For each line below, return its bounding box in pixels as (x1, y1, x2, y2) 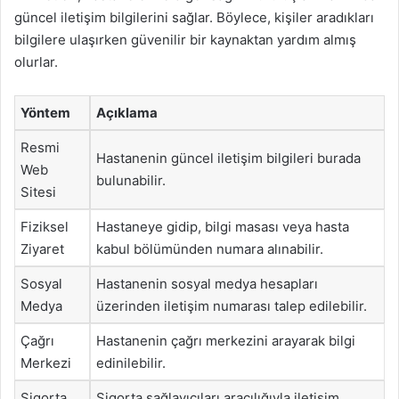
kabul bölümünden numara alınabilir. (96, 240, 323, 257)
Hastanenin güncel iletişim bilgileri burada (96, 150, 361, 167)
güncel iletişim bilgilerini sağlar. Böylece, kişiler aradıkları (14, 9, 374, 26)
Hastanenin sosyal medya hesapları (96, 275, 318, 292)
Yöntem (20, 104, 70, 121)
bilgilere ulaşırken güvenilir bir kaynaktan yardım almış (14, 31, 356, 48)
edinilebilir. (96, 354, 166, 371)
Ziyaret (20, 240, 64, 257)
